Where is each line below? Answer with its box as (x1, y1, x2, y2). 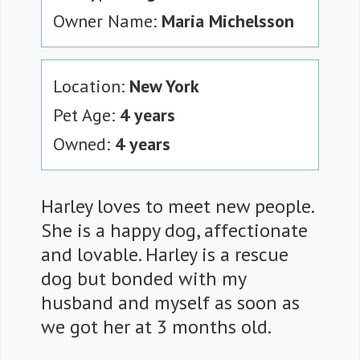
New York (129, 75, 199, 98)
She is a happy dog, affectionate (41, 218, 308, 243)
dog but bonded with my (41, 266, 246, 292)
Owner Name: (53, 10, 162, 33)
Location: (53, 75, 129, 98)
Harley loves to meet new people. (41, 194, 313, 219)
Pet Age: (53, 104, 120, 127)
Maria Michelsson (162, 10, 294, 33)
